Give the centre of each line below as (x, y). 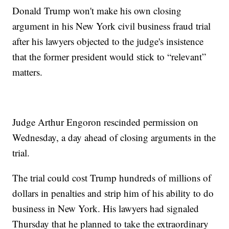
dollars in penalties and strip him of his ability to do (113, 193)
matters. (28, 72)
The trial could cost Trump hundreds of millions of (112, 178)
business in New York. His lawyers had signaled (106, 209)
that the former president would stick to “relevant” (109, 57)
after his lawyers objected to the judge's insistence (108, 41)
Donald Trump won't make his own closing (97, 11)
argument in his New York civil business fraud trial (112, 26)
